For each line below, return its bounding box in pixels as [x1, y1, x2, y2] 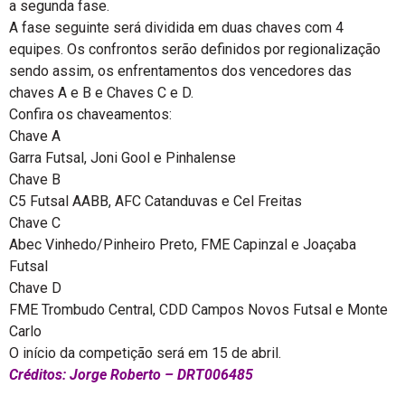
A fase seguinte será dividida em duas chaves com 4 [9, 19, 344, 36]
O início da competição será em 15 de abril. [9, 344, 281, 362]
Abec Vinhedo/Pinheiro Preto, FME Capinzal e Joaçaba [9, 236, 356, 253]
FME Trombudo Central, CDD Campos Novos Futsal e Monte [9, 301, 388, 318]
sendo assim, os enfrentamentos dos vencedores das [9, 62, 352, 80]
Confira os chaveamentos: [9, 106, 172, 123]
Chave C [9, 214, 61, 231]
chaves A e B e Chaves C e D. [9, 84, 193, 101]
